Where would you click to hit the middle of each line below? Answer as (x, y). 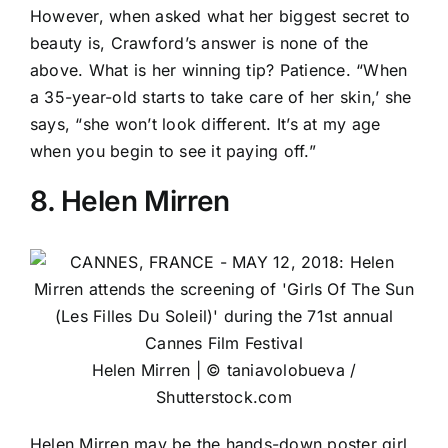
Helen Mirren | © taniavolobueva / (224, 370)
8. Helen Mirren (130, 201)
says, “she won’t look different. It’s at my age (205, 124)
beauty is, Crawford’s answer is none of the (199, 43)
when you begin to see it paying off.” (173, 151)
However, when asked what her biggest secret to (220, 16)
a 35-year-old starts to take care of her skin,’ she (221, 97)
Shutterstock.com (224, 397)
